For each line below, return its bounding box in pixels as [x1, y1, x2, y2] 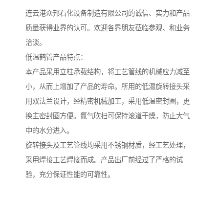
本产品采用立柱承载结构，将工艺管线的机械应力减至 [25, 68, 190, 76]
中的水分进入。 [25, 127, 73, 135]
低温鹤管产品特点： [25, 53, 87, 62]
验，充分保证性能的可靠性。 [25, 171, 114, 179]
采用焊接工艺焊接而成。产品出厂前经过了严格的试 [25, 156, 183, 164]
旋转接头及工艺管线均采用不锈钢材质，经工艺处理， [25, 141, 190, 150]
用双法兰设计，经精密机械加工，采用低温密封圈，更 [25, 97, 190, 106]
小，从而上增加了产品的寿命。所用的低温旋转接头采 [25, 83, 190, 91]
